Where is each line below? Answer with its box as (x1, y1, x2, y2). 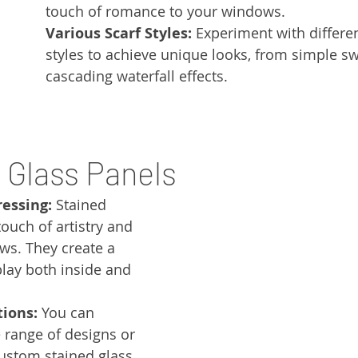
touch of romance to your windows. (46, 2, 285, 22)
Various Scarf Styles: (46, 23, 192, 44)
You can (38, 303, 98, 323)
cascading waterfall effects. (46, 66, 228, 86)
